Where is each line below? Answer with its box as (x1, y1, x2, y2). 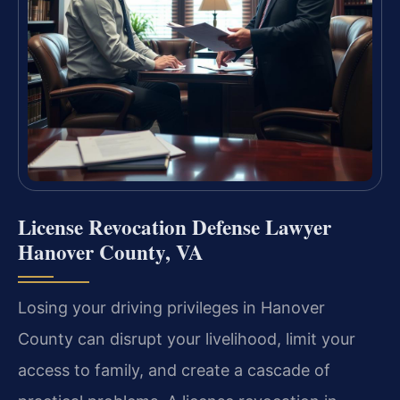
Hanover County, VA (18, 236, 204, 267)
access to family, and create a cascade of (18, 360, 330, 379)
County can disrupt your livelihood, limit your (18, 329, 355, 348)
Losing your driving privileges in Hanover (18, 297, 325, 317)
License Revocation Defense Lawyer (18, 211, 331, 242)
